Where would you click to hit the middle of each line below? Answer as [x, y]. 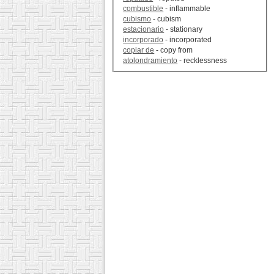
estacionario [144, 30]
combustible [143, 9]
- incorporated [188, 40]
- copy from [174, 50]
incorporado [143, 40]
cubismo [137, 19]
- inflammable [187, 9]
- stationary [183, 30]
